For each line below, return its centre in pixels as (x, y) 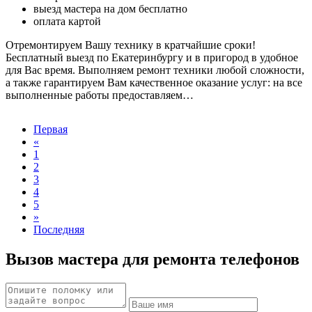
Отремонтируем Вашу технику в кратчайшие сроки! (131, 45)
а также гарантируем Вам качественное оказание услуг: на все (154, 82)
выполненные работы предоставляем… (100, 95)
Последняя (59, 229)
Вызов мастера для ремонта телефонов (153, 259)
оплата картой (67, 21)
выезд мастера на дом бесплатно (110, 8)
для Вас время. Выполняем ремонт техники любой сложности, (155, 70)
